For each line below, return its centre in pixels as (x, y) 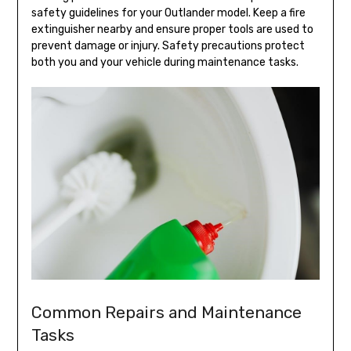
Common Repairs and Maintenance (166, 312)
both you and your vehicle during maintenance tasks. (165, 62)
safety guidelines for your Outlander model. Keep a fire (168, 13)
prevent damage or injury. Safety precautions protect (168, 45)
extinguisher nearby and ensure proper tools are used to (172, 29)
